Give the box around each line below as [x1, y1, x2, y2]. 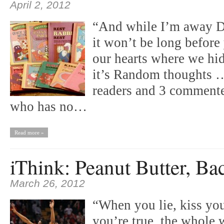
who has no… [10, 99, 87, 114]
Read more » [14, 129, 44, 135]
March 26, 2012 [10, 177, 85, 189]
